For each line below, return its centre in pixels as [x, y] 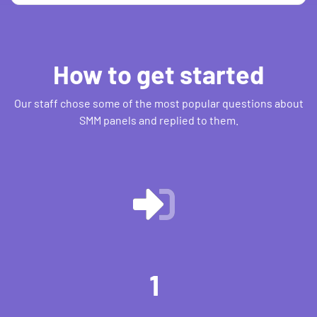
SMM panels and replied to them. [158, 120]
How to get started [158, 74]
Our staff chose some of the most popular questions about [158, 103]
